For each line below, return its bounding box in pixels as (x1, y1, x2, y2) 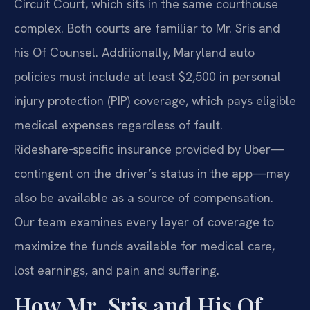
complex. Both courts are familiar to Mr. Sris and (14, 19, 280, 36)
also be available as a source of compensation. (14, 189, 273, 206)
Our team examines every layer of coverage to (14, 213, 274, 230)
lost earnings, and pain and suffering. (14, 262, 219, 278)
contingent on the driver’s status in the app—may (14, 165, 290, 181)
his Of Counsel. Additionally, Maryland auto (14, 44, 255, 60)
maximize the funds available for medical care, (14, 237, 275, 254)
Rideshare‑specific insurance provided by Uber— (14, 140, 284, 157)
